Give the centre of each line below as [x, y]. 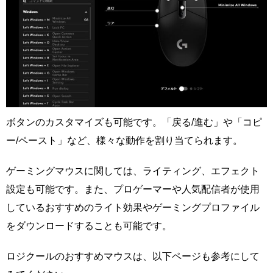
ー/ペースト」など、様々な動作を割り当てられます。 [124, 140]
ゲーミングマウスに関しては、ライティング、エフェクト [133, 171]
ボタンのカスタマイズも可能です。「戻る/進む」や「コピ [134, 122]
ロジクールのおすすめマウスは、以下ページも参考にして [133, 256]
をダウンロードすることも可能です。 [89, 225]
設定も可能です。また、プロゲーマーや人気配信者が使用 [133, 189]
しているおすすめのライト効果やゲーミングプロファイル [133, 207]
